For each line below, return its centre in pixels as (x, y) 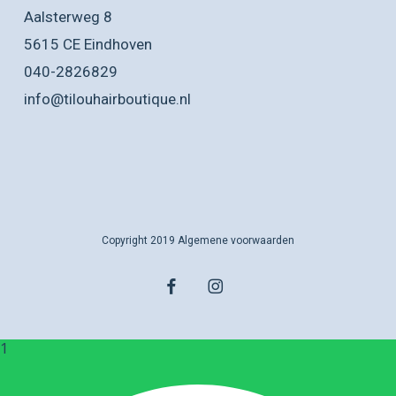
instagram (232, 285)
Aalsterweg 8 (68, 17)
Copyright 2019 (139, 240)
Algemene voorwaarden (236, 240)
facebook (188, 285)
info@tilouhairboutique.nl (107, 99)
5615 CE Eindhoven (88, 44)
